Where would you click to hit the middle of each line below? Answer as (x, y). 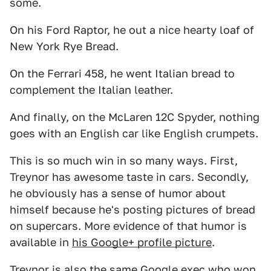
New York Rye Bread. (64, 46)
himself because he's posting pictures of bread (132, 210)
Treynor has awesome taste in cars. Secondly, (129, 177)
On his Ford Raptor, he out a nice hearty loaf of (132, 30)
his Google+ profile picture (142, 242)
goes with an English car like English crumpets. (134, 133)
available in (41, 242)
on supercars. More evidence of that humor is (128, 226)
